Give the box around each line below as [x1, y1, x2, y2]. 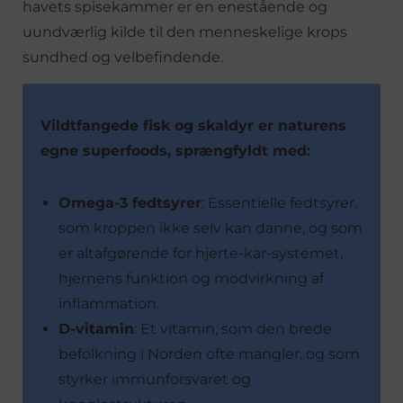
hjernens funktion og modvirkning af [58, 269, 324, 287]
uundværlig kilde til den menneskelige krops [22, 22, 347, 40]
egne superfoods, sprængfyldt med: [40, 141, 310, 159]
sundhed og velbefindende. [22, 48, 223, 66]
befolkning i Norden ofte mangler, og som [58, 345, 360, 363]
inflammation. [58, 294, 159, 312]
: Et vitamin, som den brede [134, 319, 332, 337]
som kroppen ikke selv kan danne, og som [58, 219, 363, 237]
